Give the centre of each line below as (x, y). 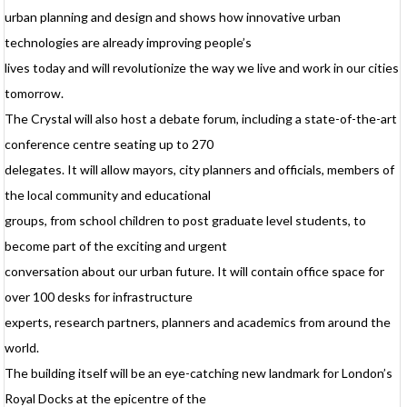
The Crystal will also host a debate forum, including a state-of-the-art (201, 119)
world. (22, 348)
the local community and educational (108, 195)
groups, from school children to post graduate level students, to (186, 221)
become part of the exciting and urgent (116, 246)
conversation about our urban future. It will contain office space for (195, 272)
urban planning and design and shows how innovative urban (173, 17)
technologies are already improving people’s (129, 43)
